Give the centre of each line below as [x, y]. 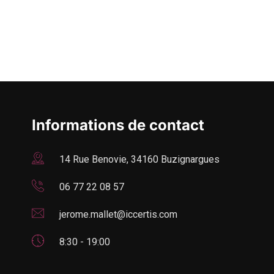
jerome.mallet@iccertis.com [118, 214]
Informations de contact [118, 125]
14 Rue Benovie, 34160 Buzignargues [139, 159]
